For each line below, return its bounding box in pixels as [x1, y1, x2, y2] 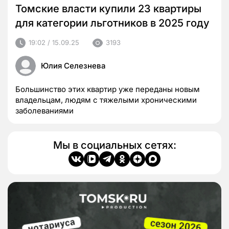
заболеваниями [15, 105, 74, 116]
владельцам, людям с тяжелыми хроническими [15, 95, 197, 105]
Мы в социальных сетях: [53, 139, 176, 151]
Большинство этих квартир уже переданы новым [15, 84, 200, 94]
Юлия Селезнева [41, 60, 106, 71]
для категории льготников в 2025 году [15, 16, 210, 29]
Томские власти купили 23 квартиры [15, 2, 201, 15]
